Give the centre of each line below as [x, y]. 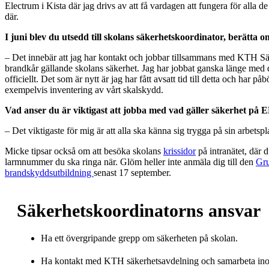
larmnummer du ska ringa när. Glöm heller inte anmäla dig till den [130, 162]
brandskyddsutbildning [49, 172]
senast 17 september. [132, 172]
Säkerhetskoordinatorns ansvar [139, 210]
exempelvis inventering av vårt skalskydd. [84, 89]
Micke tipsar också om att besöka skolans [84, 151]
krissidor [180, 151]
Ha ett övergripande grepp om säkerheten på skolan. [139, 238]
